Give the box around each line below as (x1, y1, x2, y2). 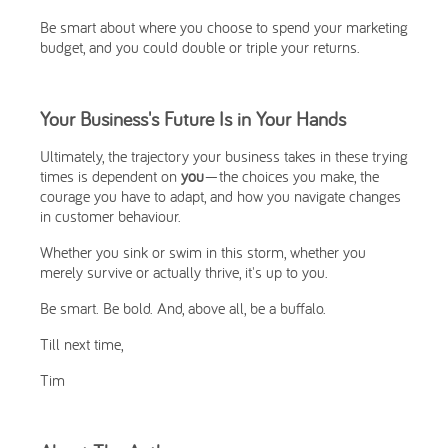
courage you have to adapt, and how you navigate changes (40, 186, 401, 206)
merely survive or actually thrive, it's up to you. (40, 262, 328, 282)
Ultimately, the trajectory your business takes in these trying (40, 146, 408, 166)
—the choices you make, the (204, 166, 379, 186)
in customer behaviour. (40, 206, 181, 226)
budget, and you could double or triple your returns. (40, 37, 360, 57)
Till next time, (40, 334, 124, 354)
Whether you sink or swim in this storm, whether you (40, 242, 366, 262)
